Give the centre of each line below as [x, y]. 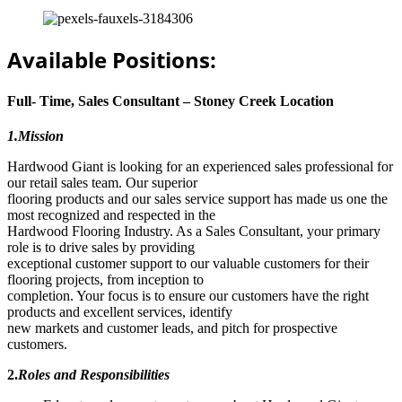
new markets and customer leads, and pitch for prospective [172, 328]
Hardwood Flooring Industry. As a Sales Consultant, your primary [194, 232]
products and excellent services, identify [120, 312]
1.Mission [35, 136]
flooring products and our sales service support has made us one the [197, 199]
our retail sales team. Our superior [102, 183]
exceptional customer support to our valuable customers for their [188, 264]
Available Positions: [112, 59]
